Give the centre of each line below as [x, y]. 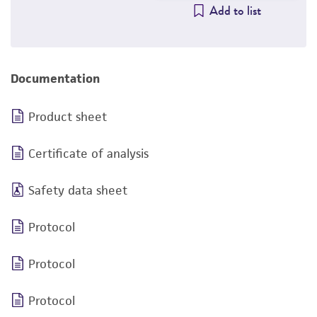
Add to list [235, 11]
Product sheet [68, 117]
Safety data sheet [78, 190]
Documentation [55, 79]
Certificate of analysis [88, 154]
